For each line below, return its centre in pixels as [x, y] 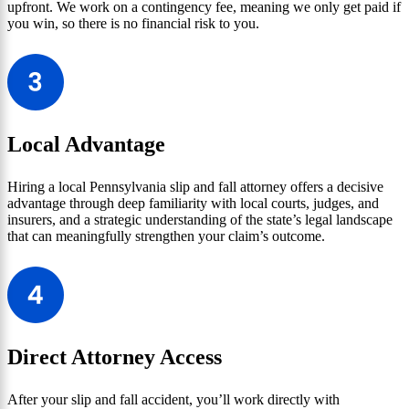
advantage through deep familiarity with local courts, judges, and [193, 203]
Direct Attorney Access [115, 357]
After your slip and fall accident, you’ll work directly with [173, 399]
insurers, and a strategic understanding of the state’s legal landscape [200, 219]
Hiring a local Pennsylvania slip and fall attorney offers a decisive [195, 186]
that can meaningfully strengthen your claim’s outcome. [166, 236]
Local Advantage [86, 144]
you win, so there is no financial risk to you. [133, 23]
